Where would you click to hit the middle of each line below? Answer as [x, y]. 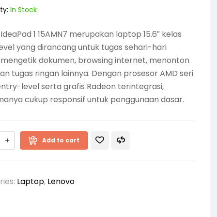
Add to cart [61, 140]
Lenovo [61, 181]
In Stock [23, 9]
